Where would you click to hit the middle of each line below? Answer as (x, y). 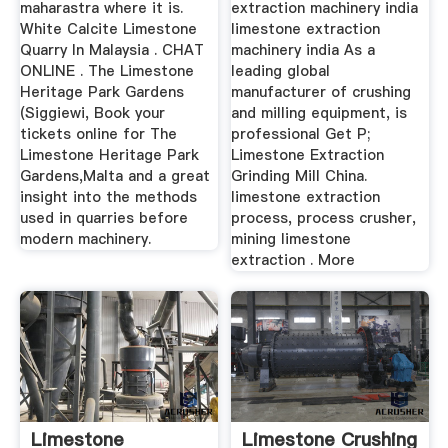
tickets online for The (98, 134)
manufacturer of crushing (321, 92)
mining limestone (291, 239)
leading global (281, 71)
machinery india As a (303, 50)
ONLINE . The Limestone (106, 71)
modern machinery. (85, 239)
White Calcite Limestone (108, 29)
